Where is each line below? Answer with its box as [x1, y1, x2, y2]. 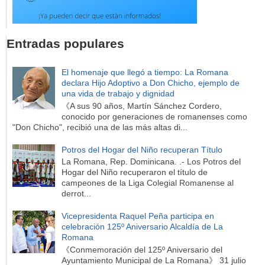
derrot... [61, 189, 91, 199]
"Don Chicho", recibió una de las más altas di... [12, 122, 188, 132]
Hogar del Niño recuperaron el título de [61, 167, 208, 177]
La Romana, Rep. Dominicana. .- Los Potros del [61, 157, 241, 167]
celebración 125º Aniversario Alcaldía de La [61, 221, 223, 231]
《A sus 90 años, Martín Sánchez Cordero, [61, 101, 222, 111]
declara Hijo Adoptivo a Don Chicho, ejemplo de [61, 78, 240, 88]
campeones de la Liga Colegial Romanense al [61, 178, 234, 188]
